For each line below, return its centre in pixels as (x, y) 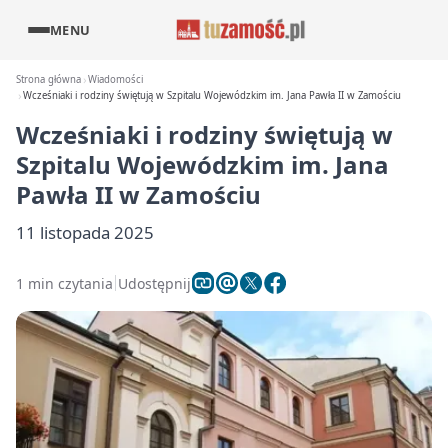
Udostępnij (154, 283)
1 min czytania (64, 283)
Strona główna (48, 79)
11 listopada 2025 (85, 232)
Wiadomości (116, 79)
